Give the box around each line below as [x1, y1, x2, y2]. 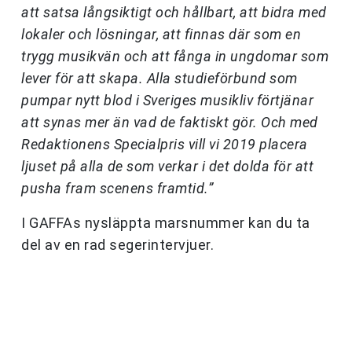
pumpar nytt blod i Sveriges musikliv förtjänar [21, 92, 313, 109]
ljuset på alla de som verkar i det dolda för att [21, 158, 313, 175]
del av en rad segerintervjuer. [21, 236, 214, 254]
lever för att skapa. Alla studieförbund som [21, 70, 298, 87]
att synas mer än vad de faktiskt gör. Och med [21, 114, 318, 131]
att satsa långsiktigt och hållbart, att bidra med [21, 4, 327, 21]
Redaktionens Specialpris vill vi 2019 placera [21, 136, 308, 153]
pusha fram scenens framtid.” [21, 180, 213, 197]
